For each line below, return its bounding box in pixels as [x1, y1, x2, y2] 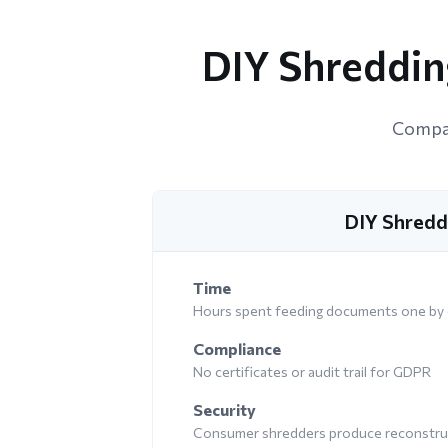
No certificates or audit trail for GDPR [193, 362, 431, 380]
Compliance [193, 338, 281, 358]
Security [193, 399, 256, 419]
